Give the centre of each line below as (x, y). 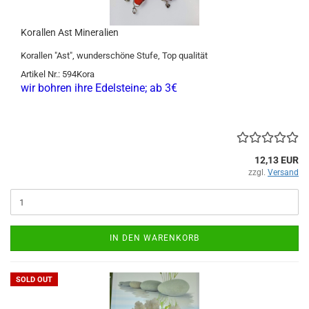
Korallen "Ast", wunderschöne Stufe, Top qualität (114, 56)
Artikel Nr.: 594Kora (58, 74)
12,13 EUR (277, 160)
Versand (283, 172)
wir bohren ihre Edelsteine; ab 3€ (99, 88)
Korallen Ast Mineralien (70, 32)
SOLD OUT (34, 280)
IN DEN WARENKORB (154, 238)
